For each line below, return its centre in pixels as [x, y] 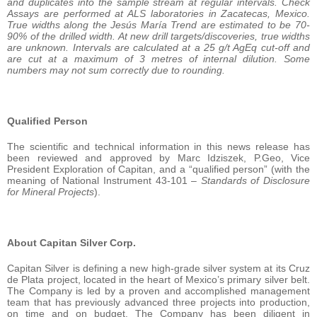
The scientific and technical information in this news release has [158, 146]
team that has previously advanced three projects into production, [158, 302]
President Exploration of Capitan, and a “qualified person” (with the [158, 169]
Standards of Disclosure [255, 180]
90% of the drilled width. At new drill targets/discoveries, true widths [158, 36]
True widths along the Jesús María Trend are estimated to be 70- [158, 24]
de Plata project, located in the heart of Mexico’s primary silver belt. [158, 279]
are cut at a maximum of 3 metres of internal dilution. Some [158, 58]
